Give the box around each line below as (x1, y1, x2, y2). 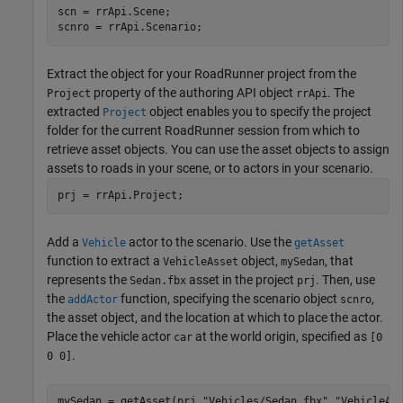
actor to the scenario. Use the (126, 234, 294, 249)
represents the (47, 272, 130, 287)
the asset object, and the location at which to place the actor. (47, 309, 383, 325)
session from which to (235, 122, 360, 138)
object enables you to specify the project (147, 103, 372, 119)
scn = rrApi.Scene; (57, 5, 171, 19)
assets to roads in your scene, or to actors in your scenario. (47, 160, 373, 175)
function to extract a (47, 253, 163, 268)
